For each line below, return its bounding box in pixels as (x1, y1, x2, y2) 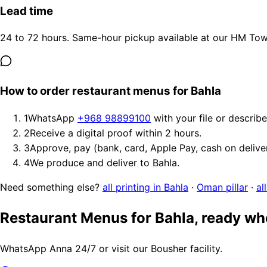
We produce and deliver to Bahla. (30, 156, 179, 169)
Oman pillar (197, 181, 248, 193)
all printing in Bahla (103, 181, 188, 193)
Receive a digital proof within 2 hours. (30, 126, 201, 139)
